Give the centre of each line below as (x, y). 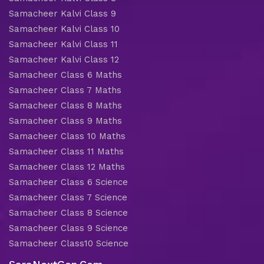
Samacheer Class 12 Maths (67, 166)
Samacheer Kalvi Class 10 (64, 29)
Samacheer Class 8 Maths (65, 105)
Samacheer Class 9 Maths (65, 121)
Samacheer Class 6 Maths (65, 75)
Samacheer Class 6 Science (68, 182)
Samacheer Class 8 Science (68, 212)
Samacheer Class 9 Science (68, 228)
